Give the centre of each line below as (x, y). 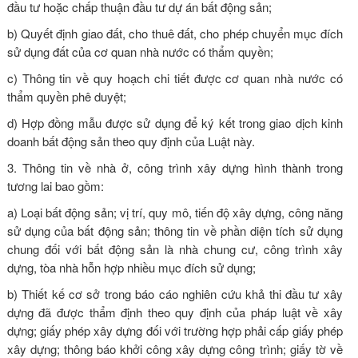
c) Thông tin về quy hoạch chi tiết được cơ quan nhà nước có (175, 78)
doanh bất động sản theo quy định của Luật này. (131, 141)
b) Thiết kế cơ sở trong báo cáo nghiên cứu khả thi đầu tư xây (175, 293)
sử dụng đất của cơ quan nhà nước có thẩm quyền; (140, 51)
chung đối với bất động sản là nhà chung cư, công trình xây (175, 249)
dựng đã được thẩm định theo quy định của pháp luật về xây (175, 312)
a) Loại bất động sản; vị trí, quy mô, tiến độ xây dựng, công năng (175, 212)
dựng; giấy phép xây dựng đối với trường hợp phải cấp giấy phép (175, 330)
